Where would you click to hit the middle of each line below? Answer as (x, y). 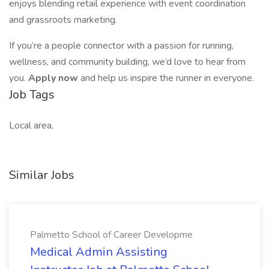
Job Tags (32, 95)
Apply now (54, 78)
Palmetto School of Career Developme (111, 235)
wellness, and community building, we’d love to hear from (127, 62)
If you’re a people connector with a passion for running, (121, 46)
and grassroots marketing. (63, 20)
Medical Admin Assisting (99, 252)
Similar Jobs (42, 175)
